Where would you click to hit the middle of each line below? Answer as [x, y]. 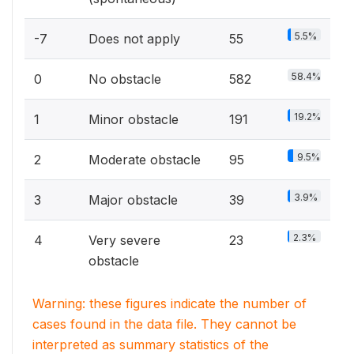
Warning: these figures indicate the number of [169, 303]
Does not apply [134, 39]
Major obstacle [133, 200]
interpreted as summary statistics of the [151, 345]
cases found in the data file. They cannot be [164, 324]
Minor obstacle [134, 119]
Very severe [124, 240]
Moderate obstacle [145, 160]
